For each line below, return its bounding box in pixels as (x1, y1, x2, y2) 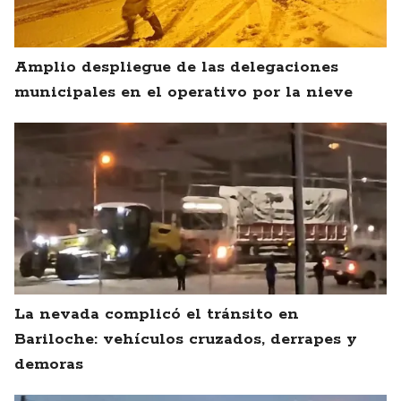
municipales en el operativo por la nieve (14, 82, 353, 103)
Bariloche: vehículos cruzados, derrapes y (14, 329, 357, 350)
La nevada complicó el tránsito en (14, 304, 299, 325)
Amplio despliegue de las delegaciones (14, 57, 338, 78)
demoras (14, 354, 83, 375)
